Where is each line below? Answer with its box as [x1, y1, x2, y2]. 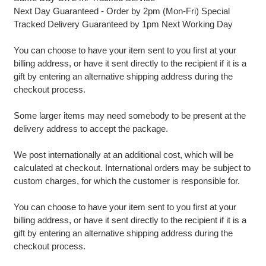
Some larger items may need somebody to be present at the [13, 110, 246, 121]
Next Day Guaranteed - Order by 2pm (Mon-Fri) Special [13, 5, 230, 16]
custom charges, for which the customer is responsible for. [13, 175, 242, 186]
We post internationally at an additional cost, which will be [13, 149, 233, 160]
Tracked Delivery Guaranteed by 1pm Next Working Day [13, 18, 233, 29]
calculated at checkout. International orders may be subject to [13, 162, 251, 173]
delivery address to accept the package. [13, 123, 168, 134]
